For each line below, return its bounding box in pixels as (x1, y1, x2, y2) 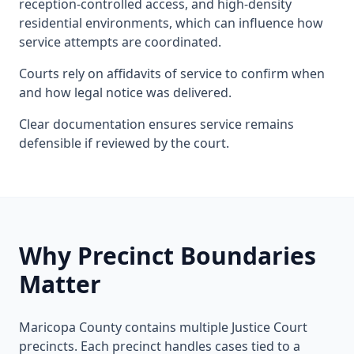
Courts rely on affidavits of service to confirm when (19, 65, 325, 82)
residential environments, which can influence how (19, 14, 323, 32)
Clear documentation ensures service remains (19, 115, 294, 133)
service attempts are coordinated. (19, 33, 221, 51)
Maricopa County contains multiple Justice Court (19, 318, 307, 336)
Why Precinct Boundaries (19, 239, 316, 272)
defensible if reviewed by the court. (19, 134, 229, 152)
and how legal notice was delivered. (19, 84, 232, 101)
